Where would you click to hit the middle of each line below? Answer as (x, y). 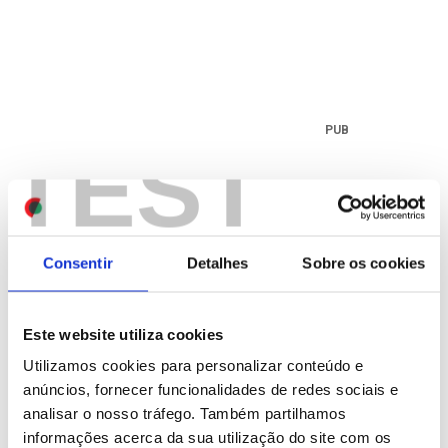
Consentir (77, 262)
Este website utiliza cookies (123, 333)
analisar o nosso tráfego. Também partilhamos (184, 413)
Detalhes (217, 262)
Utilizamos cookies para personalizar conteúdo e (193, 365)
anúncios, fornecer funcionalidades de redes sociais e (211, 389)
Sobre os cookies (364, 262)
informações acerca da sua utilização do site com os (207, 437)
